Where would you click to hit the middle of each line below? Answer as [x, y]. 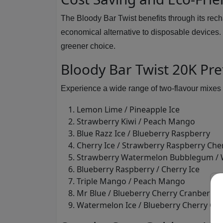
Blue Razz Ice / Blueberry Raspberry [143, 133]
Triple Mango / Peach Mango [131, 181]
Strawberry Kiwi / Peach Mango [136, 121]
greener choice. [88, 46]
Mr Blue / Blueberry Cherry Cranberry [147, 193]
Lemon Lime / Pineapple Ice [128, 110]
